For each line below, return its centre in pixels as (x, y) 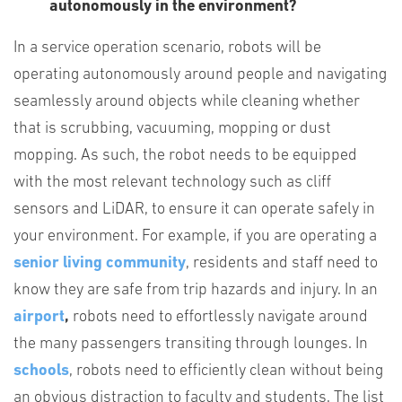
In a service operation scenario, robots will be (167, 48)
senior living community (100, 263)
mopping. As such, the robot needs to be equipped (185, 156)
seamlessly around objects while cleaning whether (187, 102)
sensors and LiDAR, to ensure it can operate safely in (194, 210)
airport (39, 317)
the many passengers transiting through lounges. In (191, 344)
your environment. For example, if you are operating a (195, 236)
